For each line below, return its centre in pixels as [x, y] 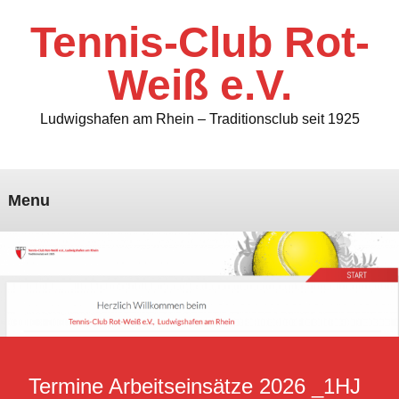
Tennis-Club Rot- [199, 42]
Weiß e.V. [199, 85]
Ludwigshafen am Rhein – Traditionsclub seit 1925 [199, 119]
